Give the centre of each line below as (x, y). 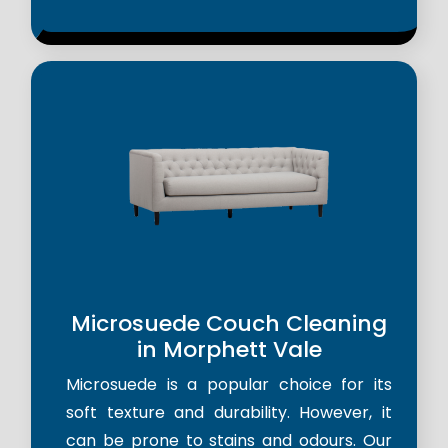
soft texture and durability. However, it (229, 413)
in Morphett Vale (229, 350)
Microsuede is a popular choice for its (229, 385)
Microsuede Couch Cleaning (229, 324)
